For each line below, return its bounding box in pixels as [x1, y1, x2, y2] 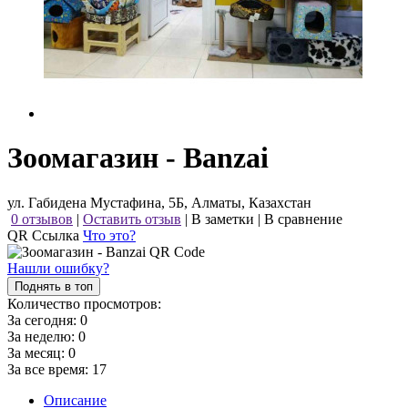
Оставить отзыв [83, 210, 181, 227]
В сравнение [264, 210, 342, 227]
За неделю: [7, 328, 78, 344]
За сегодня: [7, 311, 80, 328]
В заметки [191, 210, 254, 227]
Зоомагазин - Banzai [7, 141, 269, 175]
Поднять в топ [15, 279, 93, 293]
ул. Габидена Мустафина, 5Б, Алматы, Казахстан [7, 194, 311, 210]
